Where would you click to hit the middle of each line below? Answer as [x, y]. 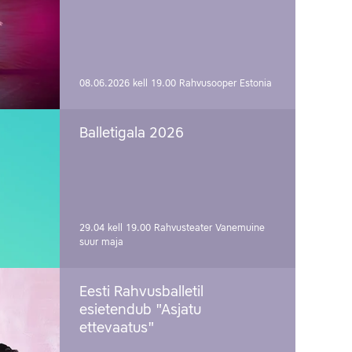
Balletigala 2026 [132, 134]
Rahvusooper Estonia [225, 84]
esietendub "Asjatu [140, 311]
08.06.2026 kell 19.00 [129, 84]
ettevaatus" [117, 329]
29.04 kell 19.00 [117, 229]
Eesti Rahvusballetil [141, 293]
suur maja [101, 243]
